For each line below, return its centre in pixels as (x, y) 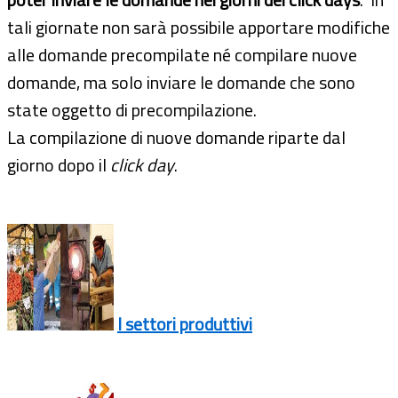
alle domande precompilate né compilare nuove (182, 55)
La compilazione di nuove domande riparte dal (176, 138)
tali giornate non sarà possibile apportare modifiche (199, 28)
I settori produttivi (185, 324)
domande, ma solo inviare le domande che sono (181, 83)
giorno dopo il (59, 165)
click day (142, 165)
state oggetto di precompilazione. (132, 110)
